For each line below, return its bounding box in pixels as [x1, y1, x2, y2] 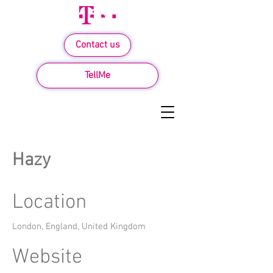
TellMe [85, 69, 110, 82]
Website [12, 245, 82, 270]
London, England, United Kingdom [12, 221, 146, 232]
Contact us [75, 39, 120, 51]
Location [12, 190, 87, 215]
